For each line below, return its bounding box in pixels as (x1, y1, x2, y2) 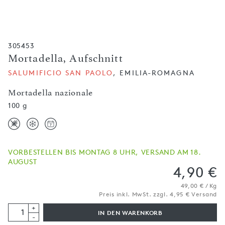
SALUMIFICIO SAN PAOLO (8, 68, 114, 77)
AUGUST (8, 157, 37, 166)
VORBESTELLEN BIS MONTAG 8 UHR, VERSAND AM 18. (8, 148, 201, 156)
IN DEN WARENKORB (97, 209, 163, 216)
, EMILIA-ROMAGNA (113, 68, 195, 77)
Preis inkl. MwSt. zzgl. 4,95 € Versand (99, 190, 217, 198)
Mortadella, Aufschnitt (8, 52, 123, 64)
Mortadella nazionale (8, 87, 93, 97)
